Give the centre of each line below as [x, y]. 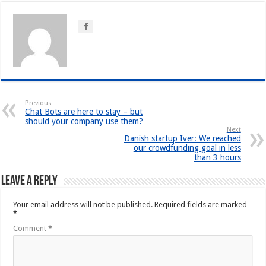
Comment [31, 228]
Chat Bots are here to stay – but [84, 111]
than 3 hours [217, 157]
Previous [39, 103]
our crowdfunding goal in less [187, 148]
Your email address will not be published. [83, 204]
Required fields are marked [201, 204]
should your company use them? [84, 121]
